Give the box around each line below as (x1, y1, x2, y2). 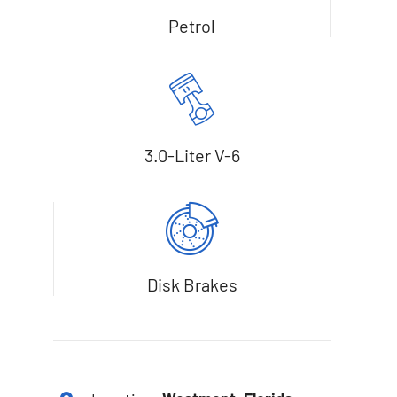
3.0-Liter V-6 (144, 144, 240, 167)
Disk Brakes (147, 274, 238, 296)
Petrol (167, 15, 215, 37)
